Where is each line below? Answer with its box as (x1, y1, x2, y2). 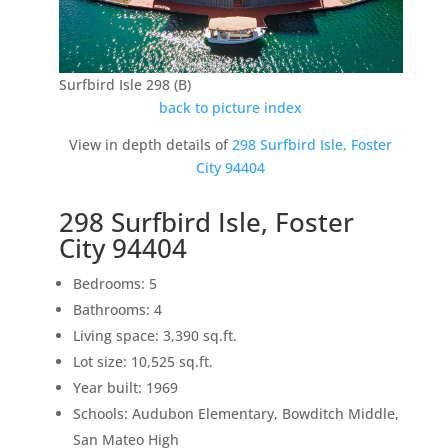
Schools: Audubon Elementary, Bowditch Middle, (72, 404, 399, 424)
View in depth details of (69, 135, 233, 155)
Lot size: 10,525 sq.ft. (72, 352, 213, 372)
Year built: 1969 (72, 378, 178, 398)
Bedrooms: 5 (72, 274, 157, 294)
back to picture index (159, 98, 303, 118)
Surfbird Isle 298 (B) (58, 75, 191, 95)
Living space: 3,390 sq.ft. (72, 326, 237, 346)
